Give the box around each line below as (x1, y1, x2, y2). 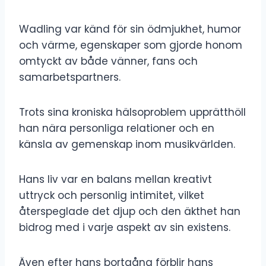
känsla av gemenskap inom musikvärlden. (19, 137, 235, 151)
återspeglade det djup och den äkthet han (19, 204, 240, 218)
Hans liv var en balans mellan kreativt (19, 172, 212, 186)
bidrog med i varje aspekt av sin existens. (19, 220, 230, 235)
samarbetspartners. (19, 69, 121, 84)
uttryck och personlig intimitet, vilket (19, 188, 204, 202)
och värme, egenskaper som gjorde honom (19, 37, 242, 52)
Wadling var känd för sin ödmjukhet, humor (19, 21, 241, 36)
